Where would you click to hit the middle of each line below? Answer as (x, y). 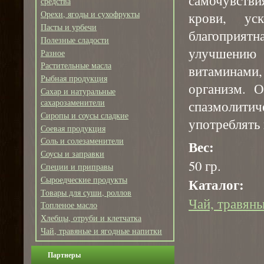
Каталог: (216, 184)
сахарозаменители (73, 102)
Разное (53, 52)
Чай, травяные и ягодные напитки (101, 230)
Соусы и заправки (72, 154)
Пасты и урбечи (69, 27)
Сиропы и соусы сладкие (85, 115)
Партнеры (64, 255)
